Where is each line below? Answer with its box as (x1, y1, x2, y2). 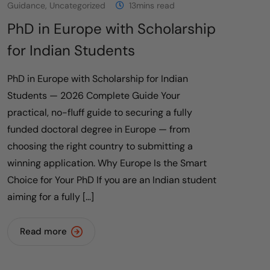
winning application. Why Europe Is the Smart (7, 157, 207, 170)
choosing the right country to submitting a (7, 140, 193, 153)
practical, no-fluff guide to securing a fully (7, 106, 192, 119)
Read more (20, 225, 67, 238)
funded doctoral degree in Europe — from (7, 123, 190, 136)
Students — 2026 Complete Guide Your (7, 89, 180, 102)
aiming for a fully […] (7, 190, 94, 204)
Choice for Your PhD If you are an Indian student (7, 174, 216, 187)
